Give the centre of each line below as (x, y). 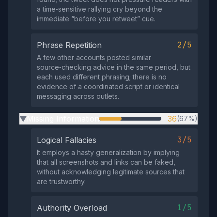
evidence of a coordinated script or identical (108, 86)
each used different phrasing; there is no (102, 77)
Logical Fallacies (67, 140)
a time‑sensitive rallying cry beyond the (100, 9)
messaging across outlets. (78, 96)
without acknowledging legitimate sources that (111, 172)
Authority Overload (72, 208)
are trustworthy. (61, 181)
